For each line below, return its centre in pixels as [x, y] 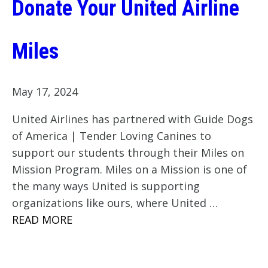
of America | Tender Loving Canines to [112, 136]
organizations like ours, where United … [115, 203]
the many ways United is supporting [106, 186]
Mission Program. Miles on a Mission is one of [130, 170]
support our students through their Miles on [128, 153]
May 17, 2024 [45, 92]
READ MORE [42, 220]
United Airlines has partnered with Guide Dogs [133, 119]
